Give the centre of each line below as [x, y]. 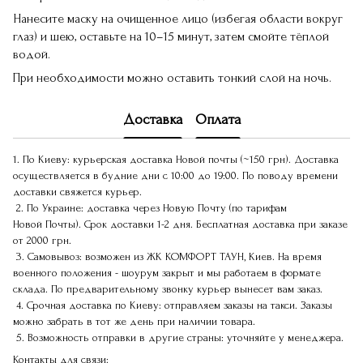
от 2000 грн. [42, 241]
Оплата [218, 119]
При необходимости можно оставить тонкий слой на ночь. [172, 78]
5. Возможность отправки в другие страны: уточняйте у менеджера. [178, 338]
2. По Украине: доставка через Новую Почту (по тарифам [150, 208]
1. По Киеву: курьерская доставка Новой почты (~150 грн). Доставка [176, 160]
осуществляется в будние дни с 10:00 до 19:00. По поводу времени [175, 176]
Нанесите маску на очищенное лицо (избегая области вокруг [178, 19]
